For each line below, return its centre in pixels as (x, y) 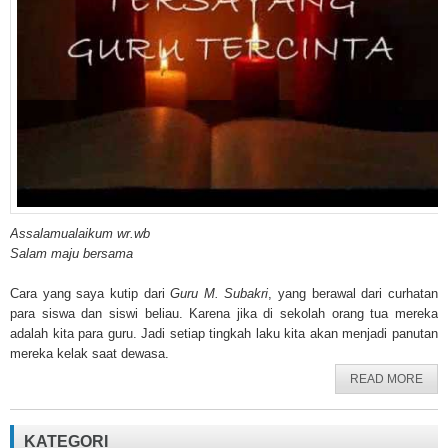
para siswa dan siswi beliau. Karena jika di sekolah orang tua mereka (224, 313)
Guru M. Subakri (219, 293)
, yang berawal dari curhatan (353, 293)
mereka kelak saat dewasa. (89, 353)
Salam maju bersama (71, 253)
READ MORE (386, 379)
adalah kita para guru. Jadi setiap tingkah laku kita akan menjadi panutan (224, 333)
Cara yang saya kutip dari (90, 293)
